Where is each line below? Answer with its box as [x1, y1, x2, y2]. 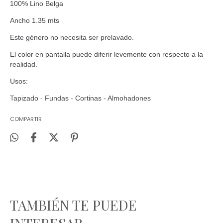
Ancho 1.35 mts [10, 16, 59, 25]
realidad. [10, 60, 37, 69]
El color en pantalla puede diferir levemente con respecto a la [10, 50, 203, 59]
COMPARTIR [10, 115, 42, 123]
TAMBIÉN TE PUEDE [10, 196, 137, 215]
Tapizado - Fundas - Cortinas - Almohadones [10, 94, 153, 103]
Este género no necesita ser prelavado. [10, 33, 136, 42]
